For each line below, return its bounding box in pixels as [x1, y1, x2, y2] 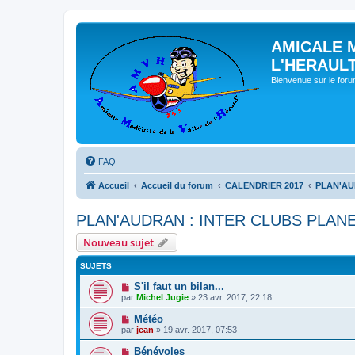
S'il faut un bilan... [133, 281, 224, 292]
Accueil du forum [141, 181, 213, 190]
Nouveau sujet [83, 235, 154, 250]
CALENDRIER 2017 [225, 181, 303, 190]
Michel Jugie [136, 292, 189, 302]
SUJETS [80, 261, 112, 270]
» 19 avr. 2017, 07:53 [154, 325, 237, 334]
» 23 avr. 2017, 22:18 [189, 292, 272, 302]
